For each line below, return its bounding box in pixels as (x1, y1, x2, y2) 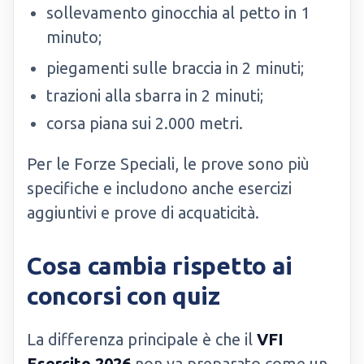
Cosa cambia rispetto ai (27, 252, 293, 279)
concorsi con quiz (27, 282, 220, 310)
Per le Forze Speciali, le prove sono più (27, 154, 310, 173)
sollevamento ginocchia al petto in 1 (46, 3, 310, 22)
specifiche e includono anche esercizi (27, 179, 292, 197)
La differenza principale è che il (27, 330, 257, 349)
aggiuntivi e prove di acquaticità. (27, 203, 259, 222)
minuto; (46, 28, 102, 46)
